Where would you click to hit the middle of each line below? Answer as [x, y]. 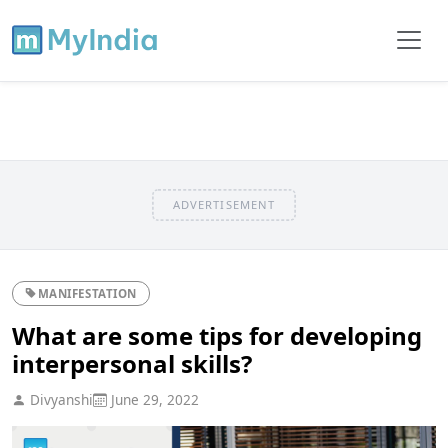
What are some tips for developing [217, 335]
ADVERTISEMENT [224, 204]
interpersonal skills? [132, 363]
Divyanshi [59, 399]
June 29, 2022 [153, 399]
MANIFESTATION [87, 293]
